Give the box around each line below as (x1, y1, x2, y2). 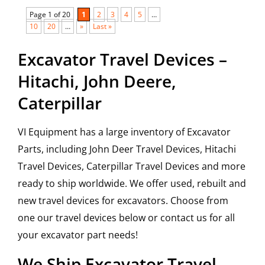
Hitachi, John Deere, (18, 70, 176, 93)
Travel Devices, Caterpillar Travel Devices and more (18, 160, 245, 173)
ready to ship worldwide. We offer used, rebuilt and (18, 177, 246, 190)
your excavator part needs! (18, 228, 138, 242)
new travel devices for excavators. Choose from (18, 194, 228, 208)
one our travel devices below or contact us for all (18, 211, 235, 225)
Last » (93, 21, 112, 32)
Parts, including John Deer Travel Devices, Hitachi (18, 143, 236, 156)
